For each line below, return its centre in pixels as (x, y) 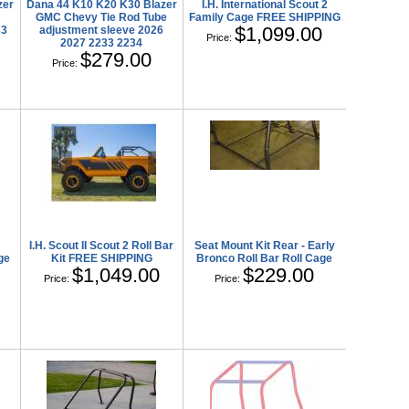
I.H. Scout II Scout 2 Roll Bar (102, 245)
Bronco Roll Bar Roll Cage (265, 258)
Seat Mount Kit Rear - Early (264, 245)
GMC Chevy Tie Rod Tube (102, 18)
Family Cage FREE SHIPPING (264, 18)
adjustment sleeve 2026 (102, 31)
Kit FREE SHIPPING (101, 258)
